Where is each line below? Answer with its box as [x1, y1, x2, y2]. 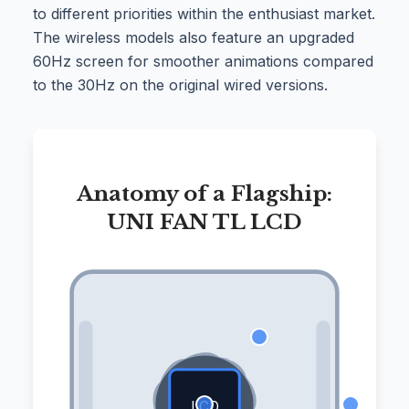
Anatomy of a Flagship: [77, 180, 332, 206]
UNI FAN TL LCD [107, 208, 302, 235]
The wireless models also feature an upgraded [33, 28, 354, 47]
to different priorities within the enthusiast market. [33, 5, 375, 24]
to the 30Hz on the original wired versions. [33, 76, 328, 95]
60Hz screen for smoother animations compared [33, 52, 373, 71]
